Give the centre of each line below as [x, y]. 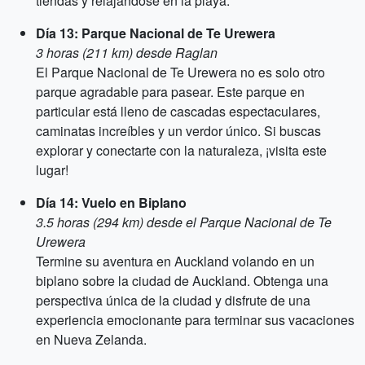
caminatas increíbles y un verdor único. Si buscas [178, 131]
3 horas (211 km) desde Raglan [127, 53]
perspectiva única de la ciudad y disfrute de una [173, 300]
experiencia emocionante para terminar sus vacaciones [195, 320]
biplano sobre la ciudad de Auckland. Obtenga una [182, 281]
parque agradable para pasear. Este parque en [170, 92]
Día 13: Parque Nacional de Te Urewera [156, 33]
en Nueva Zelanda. [91, 339]
